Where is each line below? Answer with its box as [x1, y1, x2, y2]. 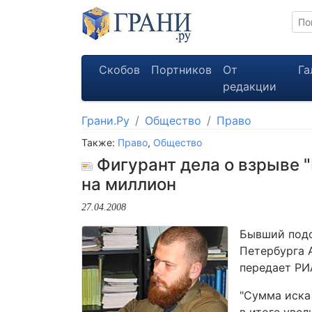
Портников [151, 63, 212, 77]
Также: [81, 136, 118, 148]
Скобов [99, 63, 140, 77]
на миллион [81, 174, 176, 194]
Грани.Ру [81, 114, 130, 127]
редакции [223, 79, 276, 93]
